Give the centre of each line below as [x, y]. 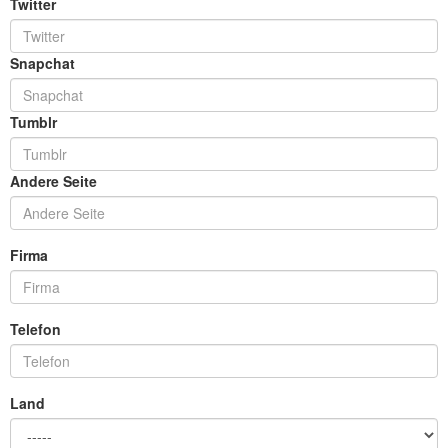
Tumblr [33, 122]
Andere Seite [53, 181]
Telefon [35, 329]
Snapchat [42, 63]
